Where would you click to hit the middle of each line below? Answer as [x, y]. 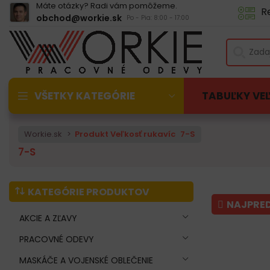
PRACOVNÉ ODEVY [57, 240]
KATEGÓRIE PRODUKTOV [89, 192]
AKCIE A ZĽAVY [48, 218]
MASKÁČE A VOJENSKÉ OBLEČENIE [86, 261]
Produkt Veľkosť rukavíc [125, 134]
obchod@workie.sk [79, 18]
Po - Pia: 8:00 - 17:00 [158, 18]
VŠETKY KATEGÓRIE [85, 96]
